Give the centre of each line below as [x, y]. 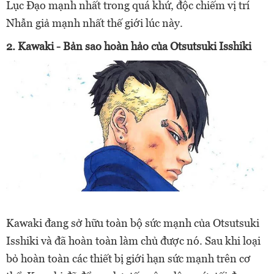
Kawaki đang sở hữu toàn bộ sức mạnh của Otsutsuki [133, 223]
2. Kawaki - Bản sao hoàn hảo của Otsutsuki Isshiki [129, 46]
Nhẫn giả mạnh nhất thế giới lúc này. [94, 23]
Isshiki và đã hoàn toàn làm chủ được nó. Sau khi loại [133, 240]
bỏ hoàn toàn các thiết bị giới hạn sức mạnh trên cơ [128, 258]
